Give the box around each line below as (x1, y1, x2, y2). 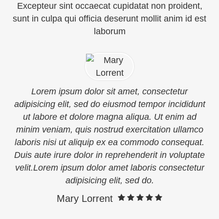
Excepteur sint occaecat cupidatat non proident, (17, 1, 202, 11)
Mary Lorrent (57, 193, 113, 204)
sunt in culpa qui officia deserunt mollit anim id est (13, 14, 206, 23)
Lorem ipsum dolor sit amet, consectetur (31, 87, 188, 96)
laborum (93, 26, 126, 36)
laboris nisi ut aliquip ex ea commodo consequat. (15, 137, 204, 147)
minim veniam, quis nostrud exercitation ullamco (16, 125, 203, 134)
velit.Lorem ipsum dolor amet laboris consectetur (15, 163, 204, 173)
